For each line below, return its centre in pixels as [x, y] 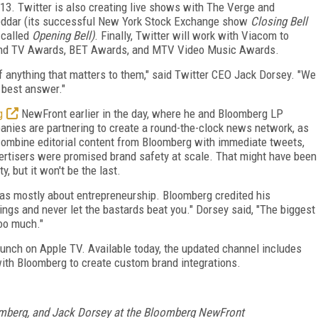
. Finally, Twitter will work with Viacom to [192, 35]
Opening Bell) [63, 35]
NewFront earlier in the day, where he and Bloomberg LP [151, 113]
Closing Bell [279, 21]
